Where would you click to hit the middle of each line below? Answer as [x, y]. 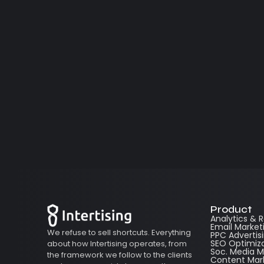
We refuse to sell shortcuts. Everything [119, 233]
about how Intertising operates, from [117, 244]
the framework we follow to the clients [120, 255]
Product [231, 209]
